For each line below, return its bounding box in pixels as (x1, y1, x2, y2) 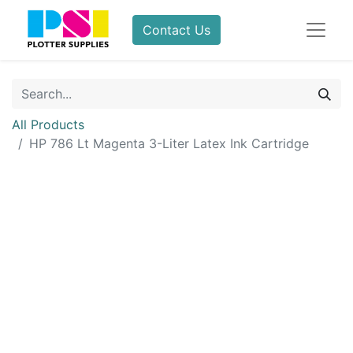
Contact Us (143, 22, 211, 38)
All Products (12, 117, 84, 132)
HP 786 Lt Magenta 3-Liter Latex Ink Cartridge (29, 136, 309, 151)
